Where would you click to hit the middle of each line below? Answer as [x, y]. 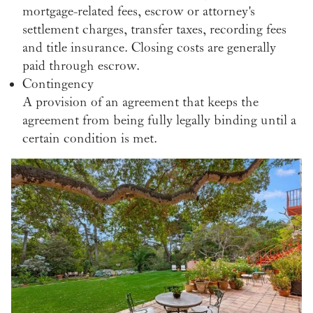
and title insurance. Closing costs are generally [149, 47]
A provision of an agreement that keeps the [140, 102]
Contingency [58, 83]
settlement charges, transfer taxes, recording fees [154, 29]
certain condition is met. [90, 138]
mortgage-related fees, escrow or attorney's [139, 11]
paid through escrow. [81, 65]
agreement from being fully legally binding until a [159, 120]
